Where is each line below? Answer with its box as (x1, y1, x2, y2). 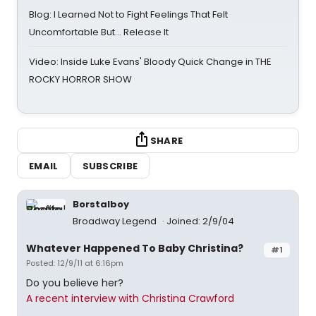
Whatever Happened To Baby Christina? (26, 241, 243, 255)
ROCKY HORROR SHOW (29, 73, 132, 86)
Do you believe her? (26, 276, 123, 290)
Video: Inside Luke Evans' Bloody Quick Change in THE (29, 55, 272, 68)
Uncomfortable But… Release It (29, 25, 169, 39)
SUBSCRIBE (82, 159, 138, 173)
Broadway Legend (73, 214, 159, 228)
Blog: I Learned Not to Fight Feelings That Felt (29, 8, 228, 21)
